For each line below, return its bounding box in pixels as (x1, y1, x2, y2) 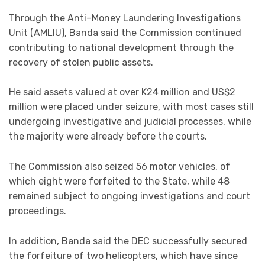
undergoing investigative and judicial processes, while (9, 116, 251, 128)
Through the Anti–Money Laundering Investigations (9, 12, 241, 24)
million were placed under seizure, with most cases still (9, 101, 254, 113)
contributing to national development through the (9, 41, 234, 53)
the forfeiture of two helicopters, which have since (9, 250, 238, 261)
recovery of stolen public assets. (9, 56, 153, 68)
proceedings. (9, 205, 66, 216)
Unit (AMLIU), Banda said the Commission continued (9, 27, 241, 38)
